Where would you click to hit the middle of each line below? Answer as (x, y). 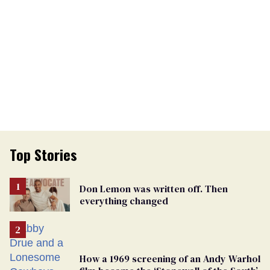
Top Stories (43, 154)
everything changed (124, 200)
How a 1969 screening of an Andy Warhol (170, 258)
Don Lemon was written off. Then (154, 188)
